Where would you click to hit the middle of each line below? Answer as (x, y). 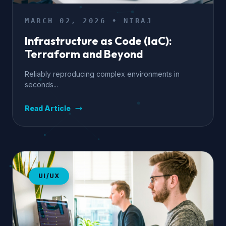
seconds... (41, 84)
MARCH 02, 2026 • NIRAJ (89, 21)
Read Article (48, 108)
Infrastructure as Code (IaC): (98, 41)
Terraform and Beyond (84, 54)
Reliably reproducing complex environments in (102, 74)
